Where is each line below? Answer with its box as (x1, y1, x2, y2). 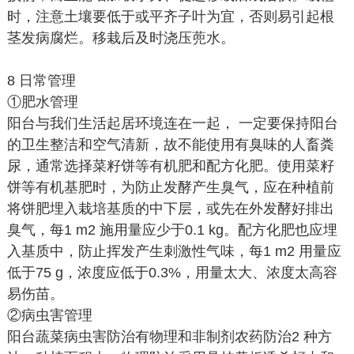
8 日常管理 (6, 73, 76, 88)
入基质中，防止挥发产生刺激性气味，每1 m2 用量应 (6, 243, 341, 259)
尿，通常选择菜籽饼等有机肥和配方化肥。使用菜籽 (6, 158, 334, 174)
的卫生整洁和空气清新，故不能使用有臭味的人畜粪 (6, 137, 334, 153)
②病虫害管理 (6, 307, 92, 323)
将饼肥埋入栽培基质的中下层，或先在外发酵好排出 (6, 201, 334, 217)
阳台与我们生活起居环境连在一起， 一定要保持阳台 (6, 115, 338, 131)
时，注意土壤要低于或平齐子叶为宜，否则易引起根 (6, 9, 334, 24)
